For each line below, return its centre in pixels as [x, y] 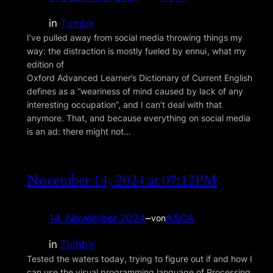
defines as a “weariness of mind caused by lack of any [135, 91]
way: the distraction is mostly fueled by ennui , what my [136, 51]
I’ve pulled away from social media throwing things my [134, 37]
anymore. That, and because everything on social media [138, 118]
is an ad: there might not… [79, 131]
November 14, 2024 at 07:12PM [122, 180]
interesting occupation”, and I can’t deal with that [124, 104]
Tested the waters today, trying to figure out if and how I [139, 258]
